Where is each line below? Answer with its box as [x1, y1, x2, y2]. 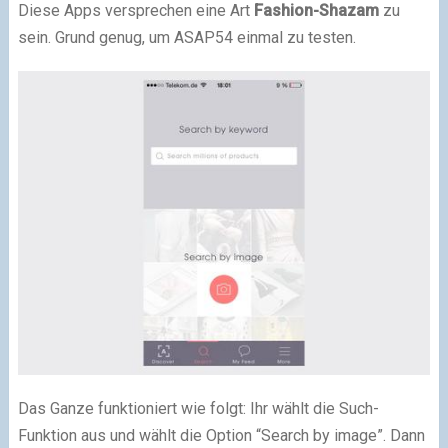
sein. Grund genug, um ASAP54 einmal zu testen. [17, 28, 356, 47]
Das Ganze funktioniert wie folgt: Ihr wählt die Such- [17, 399, 379, 419]
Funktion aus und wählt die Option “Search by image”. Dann [17, 426, 425, 446]
